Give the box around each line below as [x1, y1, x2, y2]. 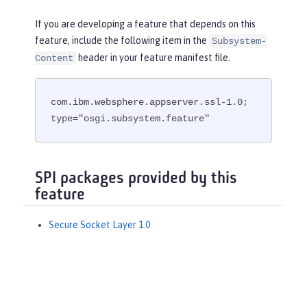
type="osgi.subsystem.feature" [51, 113, 210, 125]
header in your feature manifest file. [76, 51, 230, 63]
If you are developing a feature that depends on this [35, 18, 256, 29]
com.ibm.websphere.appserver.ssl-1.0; [51, 97, 249, 108]
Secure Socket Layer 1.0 [49, 219, 150, 230]
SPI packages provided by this [35, 171, 237, 188]
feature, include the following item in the [35, 34, 209, 46]
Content [35, 52, 73, 64]
